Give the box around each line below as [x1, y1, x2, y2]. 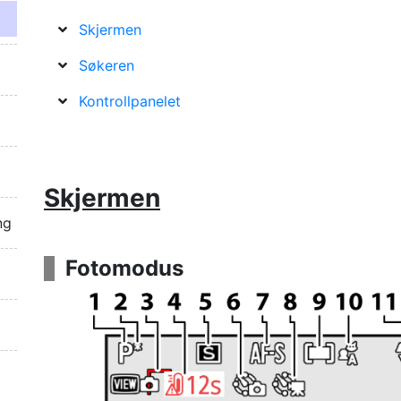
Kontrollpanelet [79, 92, 181, 110]
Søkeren [79, 56, 134, 74]
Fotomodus [65, 255, 183, 281]
